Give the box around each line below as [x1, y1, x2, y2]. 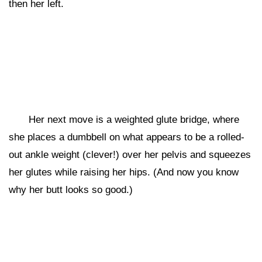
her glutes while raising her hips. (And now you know [9, 167, 239, 178]
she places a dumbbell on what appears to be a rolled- [9, 132, 244, 143]
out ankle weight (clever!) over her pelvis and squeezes [9, 149, 251, 160]
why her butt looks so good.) [9, 184, 133, 195]
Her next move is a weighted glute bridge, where [29, 114, 239, 125]
